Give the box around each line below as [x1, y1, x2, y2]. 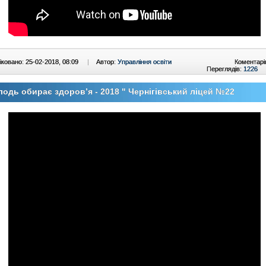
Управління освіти [118, 58, 172, 65]
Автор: [96, 58, 118, 65]
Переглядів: [207, 65, 243, 72]
